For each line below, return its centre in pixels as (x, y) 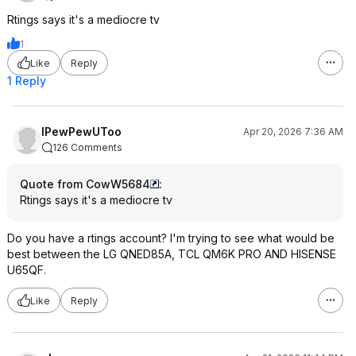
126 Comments (87, 147)
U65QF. (27, 270)
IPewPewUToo (81, 132)
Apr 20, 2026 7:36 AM (293, 132)
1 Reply (27, 81)
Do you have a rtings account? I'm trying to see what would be (171, 238)
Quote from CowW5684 (85, 184)
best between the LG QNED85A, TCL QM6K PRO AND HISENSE (172, 254)
